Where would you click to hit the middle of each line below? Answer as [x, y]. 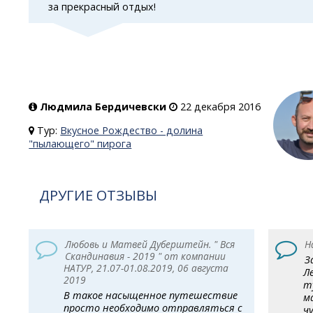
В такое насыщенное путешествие [151, 296]
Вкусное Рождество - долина [132, 130]
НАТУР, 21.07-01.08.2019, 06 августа [146, 268]
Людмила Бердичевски [103, 107]
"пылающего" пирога [80, 143]
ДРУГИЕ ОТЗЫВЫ [99, 195]
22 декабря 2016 [219, 107]
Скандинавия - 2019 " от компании [145, 256]
